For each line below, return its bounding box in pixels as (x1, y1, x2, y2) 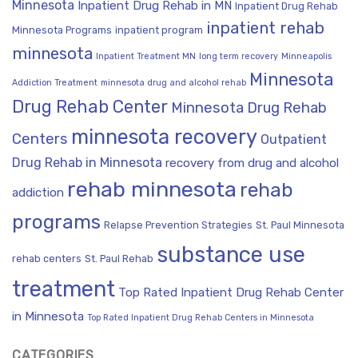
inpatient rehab (206, 18, 324, 38)
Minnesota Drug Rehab (171, 99, 327, 117)
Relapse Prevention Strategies (104, 219, 253, 232)
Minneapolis (281, 51, 332, 62)
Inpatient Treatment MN (96, 51, 196, 62)
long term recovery (199, 51, 278, 62)
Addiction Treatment (12, 78, 97, 89)
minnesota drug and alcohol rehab (101, 78, 246, 89)
